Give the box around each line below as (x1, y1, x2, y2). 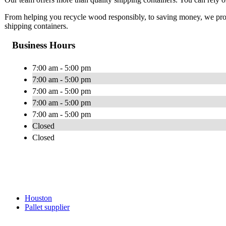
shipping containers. (5, 21, 68, 30)
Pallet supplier (25, 203, 70, 212)
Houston (25, 194, 52, 203)
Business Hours (12, 40, 75, 51)
